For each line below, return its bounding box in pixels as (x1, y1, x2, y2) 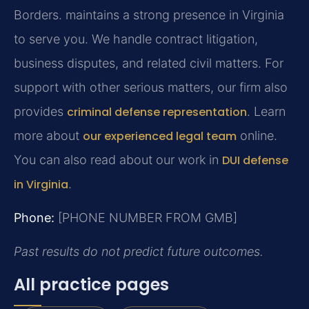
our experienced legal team (83, 128, 237, 144)
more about (14, 128, 83, 143)
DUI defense (222, 152, 288, 168)
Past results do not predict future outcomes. (14, 244, 263, 259)
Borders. (14, 7, 62, 22)
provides (14, 103, 67, 119)
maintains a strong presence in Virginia (62, 7, 284, 22)
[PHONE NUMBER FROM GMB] (54, 210, 237, 225)
